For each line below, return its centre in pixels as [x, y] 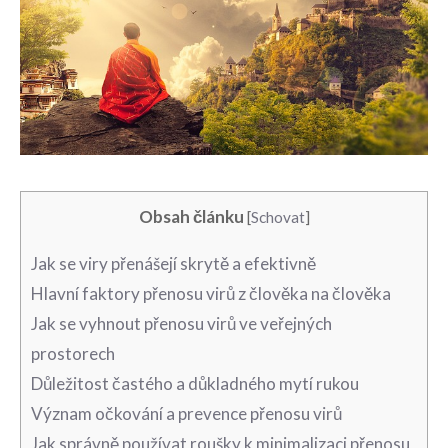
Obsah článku [191, 216]
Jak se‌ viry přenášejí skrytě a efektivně [173, 263]
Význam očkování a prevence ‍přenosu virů [186, 413]
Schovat [277, 216]
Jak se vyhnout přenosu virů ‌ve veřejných [181, 323]
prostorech [73, 353]
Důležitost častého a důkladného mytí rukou [195, 383]
